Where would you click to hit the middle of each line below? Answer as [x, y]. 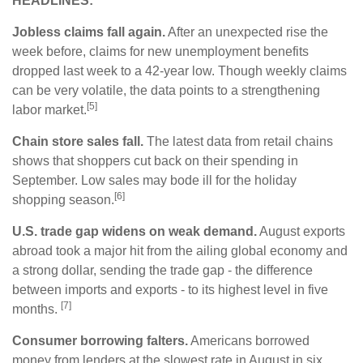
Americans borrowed [249, 340]
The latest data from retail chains [238, 141]
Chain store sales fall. [78, 141]
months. [36, 309]
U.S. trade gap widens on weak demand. [135, 231]
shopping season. [63, 199]
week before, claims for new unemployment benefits [160, 51]
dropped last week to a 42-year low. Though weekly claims [179, 70]
